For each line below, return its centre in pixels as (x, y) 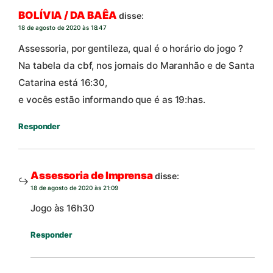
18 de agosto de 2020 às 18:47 (63, 28)
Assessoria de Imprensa (92, 175)
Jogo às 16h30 (62, 208)
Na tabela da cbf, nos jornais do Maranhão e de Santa (136, 65)
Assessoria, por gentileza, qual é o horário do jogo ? (131, 48)
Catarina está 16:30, (63, 82)
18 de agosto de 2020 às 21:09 (75, 187)
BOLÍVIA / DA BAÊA (68, 16)
